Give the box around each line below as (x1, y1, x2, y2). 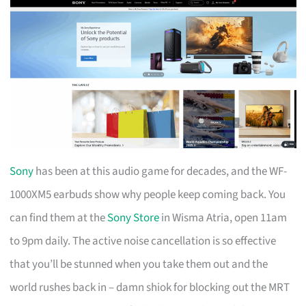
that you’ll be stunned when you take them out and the (10, 255, 268, 273)
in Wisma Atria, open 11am (159, 209, 288, 226)
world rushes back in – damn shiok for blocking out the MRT (10, 279, 290, 296)
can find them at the (10, 209, 108, 226)
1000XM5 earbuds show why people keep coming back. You (10, 186, 286, 203)
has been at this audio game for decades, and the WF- (33, 163, 288, 180)
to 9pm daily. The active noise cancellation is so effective (10, 232, 277, 249)
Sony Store (107, 209, 160, 226)
